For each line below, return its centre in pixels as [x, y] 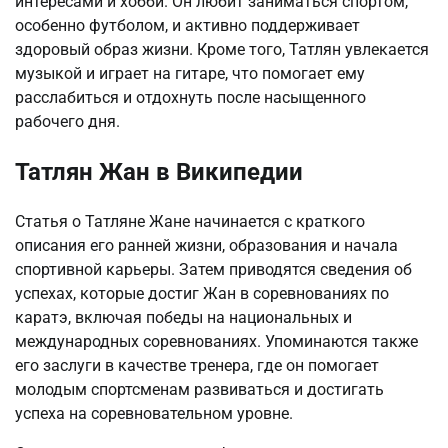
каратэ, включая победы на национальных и [183, 318]
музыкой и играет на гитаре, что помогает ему [190, 74]
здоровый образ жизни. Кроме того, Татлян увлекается [222, 50]
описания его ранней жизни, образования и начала [206, 246]
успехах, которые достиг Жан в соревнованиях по [202, 294]
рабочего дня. [67, 122]
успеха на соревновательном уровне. [154, 414]
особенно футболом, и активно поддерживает [187, 26]
